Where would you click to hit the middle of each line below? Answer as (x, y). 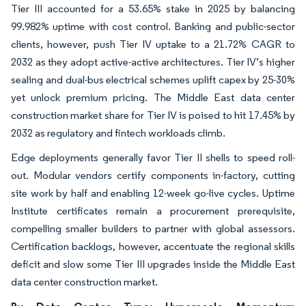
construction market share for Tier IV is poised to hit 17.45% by (153, 115)
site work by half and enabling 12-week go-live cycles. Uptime (153, 193)
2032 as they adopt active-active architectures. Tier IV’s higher (153, 61)
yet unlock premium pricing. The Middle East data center (153, 97)
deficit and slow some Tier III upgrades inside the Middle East (153, 264)
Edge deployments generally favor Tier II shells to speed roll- (153, 157)
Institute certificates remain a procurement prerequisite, (153, 210)
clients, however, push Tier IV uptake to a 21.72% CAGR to (153, 44)
